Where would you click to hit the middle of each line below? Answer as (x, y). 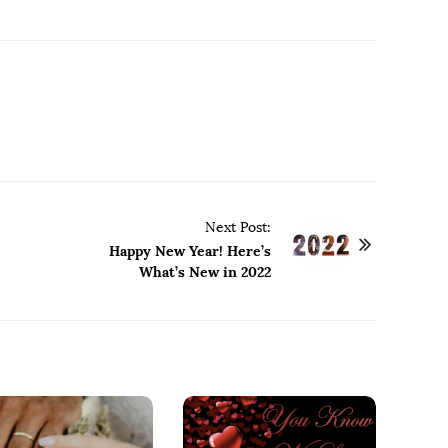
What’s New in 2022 (204, 272)
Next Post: (237, 228)
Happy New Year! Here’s (189, 251)
